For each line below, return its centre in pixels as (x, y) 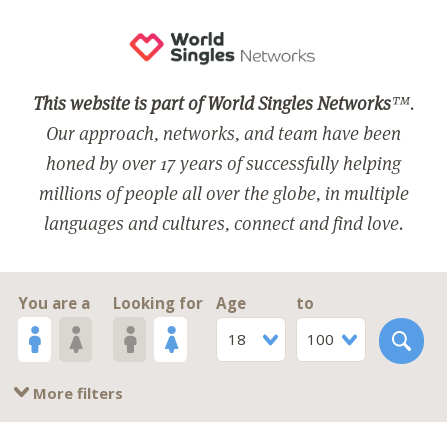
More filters (76, 393)
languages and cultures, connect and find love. (224, 222)
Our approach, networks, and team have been (224, 132)
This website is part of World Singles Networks (212, 102)
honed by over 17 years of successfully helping (224, 162)
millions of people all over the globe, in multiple (223, 192)
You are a (54, 302)
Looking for (158, 302)
